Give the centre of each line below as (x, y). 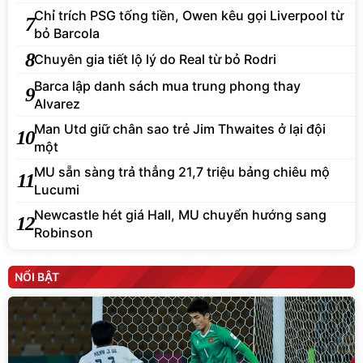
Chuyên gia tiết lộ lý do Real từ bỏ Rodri (155, 60)
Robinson (64, 232)
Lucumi (57, 189)
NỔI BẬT (37, 276)
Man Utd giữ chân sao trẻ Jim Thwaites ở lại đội (180, 128)
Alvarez (57, 103)
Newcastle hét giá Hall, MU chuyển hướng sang (180, 214)
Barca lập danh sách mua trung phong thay (167, 85)
